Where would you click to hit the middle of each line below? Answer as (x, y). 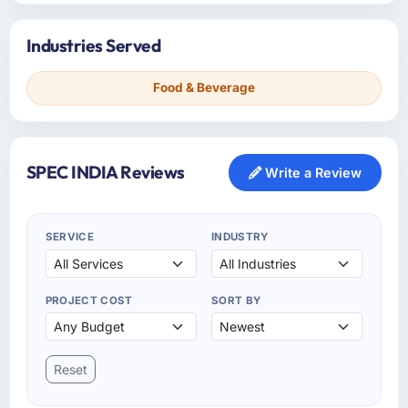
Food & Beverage (204, 88)
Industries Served (93, 46)
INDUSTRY (240, 236)
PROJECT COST (89, 300)
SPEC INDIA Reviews (105, 172)
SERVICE (70, 236)
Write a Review (312, 172)
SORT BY (236, 300)
